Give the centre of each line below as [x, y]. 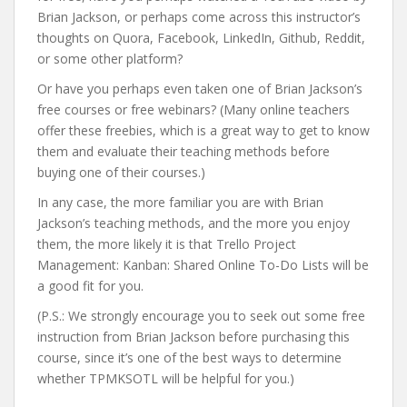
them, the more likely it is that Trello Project [167, 244]
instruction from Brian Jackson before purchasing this [194, 337]
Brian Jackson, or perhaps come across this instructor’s [199, 17]
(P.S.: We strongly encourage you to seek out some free [201, 316]
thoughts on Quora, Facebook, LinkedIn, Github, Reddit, [201, 38]
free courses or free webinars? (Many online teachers [194, 109]
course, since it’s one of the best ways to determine [189, 357]
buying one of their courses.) [121, 172]
